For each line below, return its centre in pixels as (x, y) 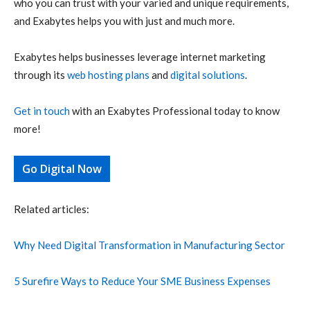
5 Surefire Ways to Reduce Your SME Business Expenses (142, 281)
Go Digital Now (62, 168)
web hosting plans (108, 74)
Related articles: (52, 209)
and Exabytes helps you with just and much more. (124, 20)
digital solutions (208, 74)
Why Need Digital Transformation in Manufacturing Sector (149, 245)
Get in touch (42, 110)
